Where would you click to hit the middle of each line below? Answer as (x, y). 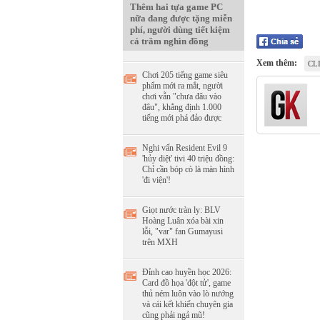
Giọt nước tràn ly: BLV (181, 210)
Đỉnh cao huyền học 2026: (187, 272)
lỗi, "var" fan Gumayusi (182, 231)
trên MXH (160, 242)
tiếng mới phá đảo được (182, 118)
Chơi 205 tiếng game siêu (185, 75)
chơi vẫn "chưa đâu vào (182, 96)
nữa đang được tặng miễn (181, 18)
